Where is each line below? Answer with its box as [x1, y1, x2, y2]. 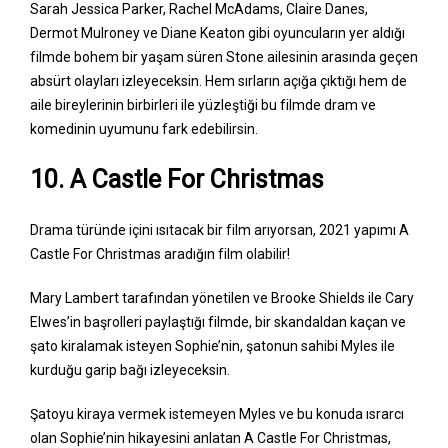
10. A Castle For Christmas [30, 164, 324, 194]
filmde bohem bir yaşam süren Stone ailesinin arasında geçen [30, 48, 418, 65]
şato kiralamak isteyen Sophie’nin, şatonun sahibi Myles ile [30, 337, 395, 354]
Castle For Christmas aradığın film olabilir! [30, 245, 293, 262]
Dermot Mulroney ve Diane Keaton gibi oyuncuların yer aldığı [30, 24, 405, 41]
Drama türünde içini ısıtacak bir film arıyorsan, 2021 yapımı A [30, 221, 409, 238]
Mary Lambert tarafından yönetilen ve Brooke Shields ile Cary [30, 289, 414, 306]
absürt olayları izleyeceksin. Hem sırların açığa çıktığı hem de [30, 72, 407, 89]
